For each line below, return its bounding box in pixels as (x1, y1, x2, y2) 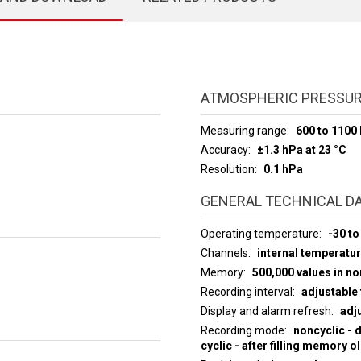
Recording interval (200, 285, 293, 298)
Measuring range (200, 124, 287, 137)
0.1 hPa (263, 163, 303, 176)
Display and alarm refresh (200, 305, 331, 317)
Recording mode (200, 324, 284, 337)
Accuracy (200, 143, 248, 156)
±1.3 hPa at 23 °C (256, 143, 346, 156)
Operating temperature (200, 227, 319, 240)
